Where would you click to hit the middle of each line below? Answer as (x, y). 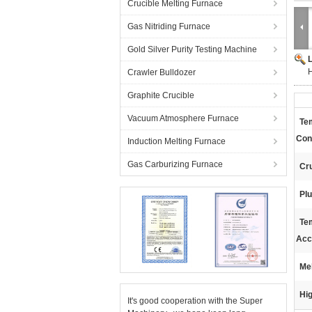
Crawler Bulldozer (162, 72)
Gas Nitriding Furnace (169, 26)
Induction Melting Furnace (177, 141)
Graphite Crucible (161, 95)
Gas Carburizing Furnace (175, 164)
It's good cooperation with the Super (195, 301)
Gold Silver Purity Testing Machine (192, 49)
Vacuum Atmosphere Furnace (183, 118)
